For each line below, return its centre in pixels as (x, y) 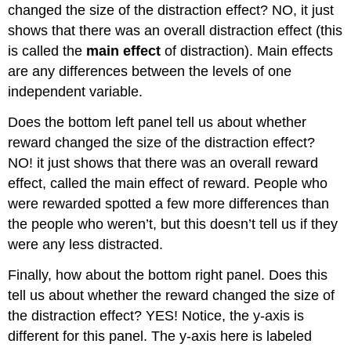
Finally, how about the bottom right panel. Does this (168, 275)
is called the (47, 51)
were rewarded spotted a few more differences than (169, 203)
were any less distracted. (86, 244)
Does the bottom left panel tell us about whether (157, 122)
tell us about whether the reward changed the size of (172, 295)
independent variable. (76, 92)
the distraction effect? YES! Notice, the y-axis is (156, 315)
